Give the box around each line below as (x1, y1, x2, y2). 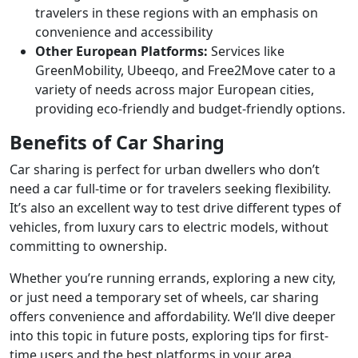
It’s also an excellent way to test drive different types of (10, 199, 341, 217)
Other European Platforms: (35, 42, 208, 61)
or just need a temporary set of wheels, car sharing (10, 288, 319, 307)
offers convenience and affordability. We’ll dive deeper (10, 308, 336, 326)
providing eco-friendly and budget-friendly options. (35, 100, 345, 118)
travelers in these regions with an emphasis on (35, 4, 318, 22)
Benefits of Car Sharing (10, 129, 225, 156)
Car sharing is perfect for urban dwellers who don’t (10, 161, 320, 179)
